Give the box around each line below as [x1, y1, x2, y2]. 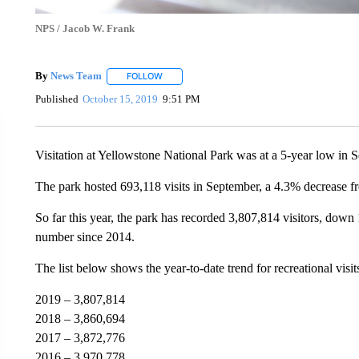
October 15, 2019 [83, 92, 159, 105]
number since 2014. [34, 229, 135, 244]
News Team [50, 70, 102, 83]
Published [34, 92, 79, 105]
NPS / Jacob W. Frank [34, 22, 135, 34]
